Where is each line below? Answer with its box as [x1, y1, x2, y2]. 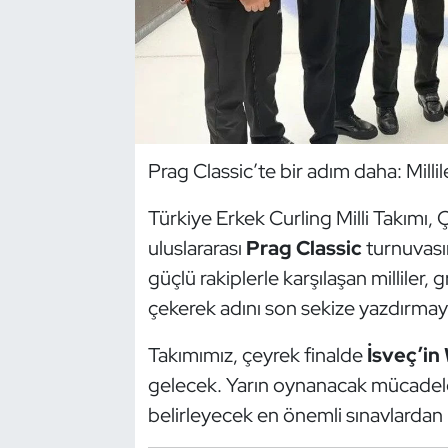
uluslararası [147, 235, 246, 262]
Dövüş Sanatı [53, 87, 161, 109]
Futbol [53, 240, 109, 262]
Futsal [53, 291, 105, 313]
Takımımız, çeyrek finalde [147, 342, 367, 369]
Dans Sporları [53, 36, 163, 58]
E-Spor [53, 138, 115, 160]
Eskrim [53, 189, 112, 211]
